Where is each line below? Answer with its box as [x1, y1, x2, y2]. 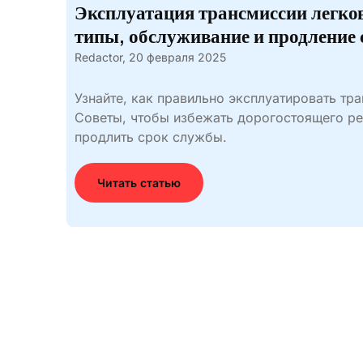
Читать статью [97, 176, 181, 190]
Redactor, [75, 50, 126, 64]
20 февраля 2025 [129, 50, 226, 64]
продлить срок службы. [75, 129, 227, 145]
